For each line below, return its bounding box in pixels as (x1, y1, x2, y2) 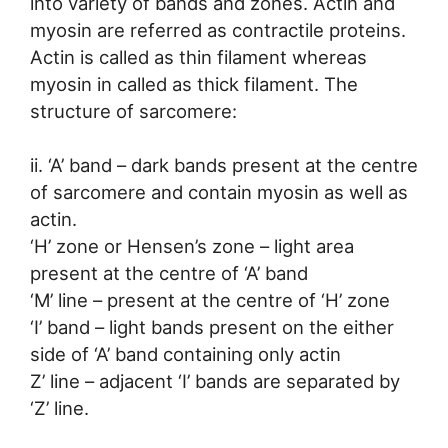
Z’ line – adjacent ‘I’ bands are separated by (30, 370, 400, 393)
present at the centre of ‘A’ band (30, 262, 308, 285)
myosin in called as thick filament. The (30, 72, 358, 95)
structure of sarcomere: (30, 99, 237, 122)
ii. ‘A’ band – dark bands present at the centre (30, 154, 418, 177)
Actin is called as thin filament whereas (30, 45, 367, 68)
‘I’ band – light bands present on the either (30, 316, 394, 339)
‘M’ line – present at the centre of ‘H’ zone (30, 289, 390, 312)
